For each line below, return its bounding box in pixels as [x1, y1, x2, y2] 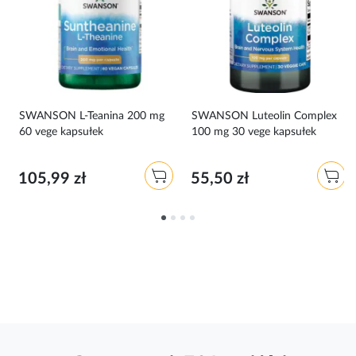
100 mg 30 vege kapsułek [191, 126, 316, 137]
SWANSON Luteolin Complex [191, 110, 337, 122]
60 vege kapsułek [19, 126, 103, 137]
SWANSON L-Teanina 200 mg [19, 110, 164, 122]
